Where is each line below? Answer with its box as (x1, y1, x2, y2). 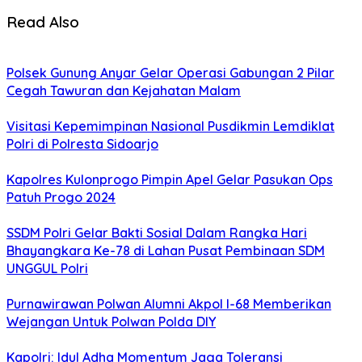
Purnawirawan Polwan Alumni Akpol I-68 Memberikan (6, 296, 331, 313)
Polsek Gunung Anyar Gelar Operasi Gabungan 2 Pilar (6, 65, 335, 82)
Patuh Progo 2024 (6, 189, 116, 206)
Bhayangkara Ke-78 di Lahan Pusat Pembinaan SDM (6, 242, 325, 259)
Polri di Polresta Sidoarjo (6, 136, 158, 153)
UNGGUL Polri (6, 260, 88, 277)
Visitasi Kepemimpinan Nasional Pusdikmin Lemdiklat (6, 118, 335, 135)
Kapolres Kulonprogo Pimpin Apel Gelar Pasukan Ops (6, 171, 333, 188)
